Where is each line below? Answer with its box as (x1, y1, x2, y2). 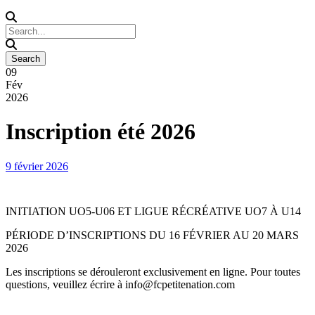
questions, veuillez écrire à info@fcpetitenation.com (6, 278, 235, 290)
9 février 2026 (6, 160, 68, 172)
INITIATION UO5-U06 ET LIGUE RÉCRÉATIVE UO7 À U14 (6, 205, 301, 217)
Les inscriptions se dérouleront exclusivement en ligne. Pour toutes (6, 265, 300, 278)
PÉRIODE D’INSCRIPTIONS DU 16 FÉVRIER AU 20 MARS (6, 229, 299, 241)
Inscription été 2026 (6, 119, 195, 145)
